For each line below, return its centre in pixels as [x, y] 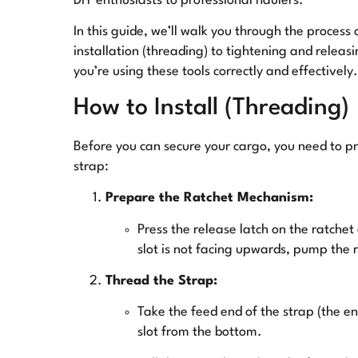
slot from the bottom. [200, 332]
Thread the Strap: [161, 280]
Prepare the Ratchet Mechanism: [209, 198]
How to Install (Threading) [211, 108]
